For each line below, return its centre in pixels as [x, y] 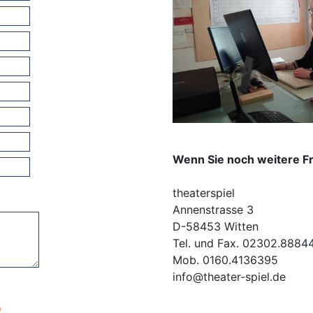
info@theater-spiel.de [229, 276]
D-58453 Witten [215, 226]
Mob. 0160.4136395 [225, 260]
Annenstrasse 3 [213, 209]
